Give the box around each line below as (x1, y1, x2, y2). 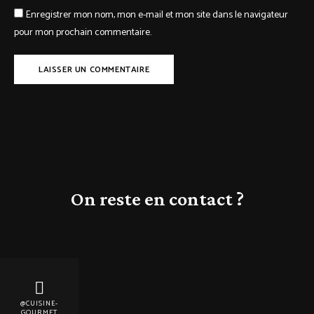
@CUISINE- (20, 297, 58, 309)
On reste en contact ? (70, 188, 244, 210)
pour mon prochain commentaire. (14, 25, 151, 41)
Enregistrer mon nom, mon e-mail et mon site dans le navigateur (26, 7, 288, 24)
